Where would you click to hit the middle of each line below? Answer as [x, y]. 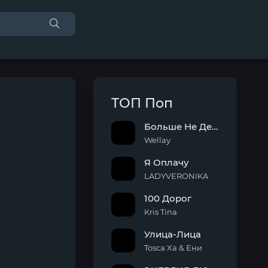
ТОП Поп [142, 103]
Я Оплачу [167, 162]
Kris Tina [161, 212]
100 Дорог [168, 198]
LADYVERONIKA [176, 176]
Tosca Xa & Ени [173, 248]
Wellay [157, 140]
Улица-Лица [173, 234]
